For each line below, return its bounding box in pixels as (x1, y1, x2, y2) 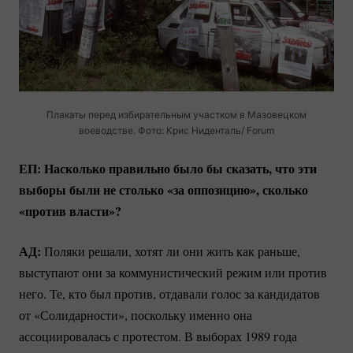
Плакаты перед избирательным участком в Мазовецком (46, 109, 307, 121)
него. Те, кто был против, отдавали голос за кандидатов (19, 285, 320, 303)
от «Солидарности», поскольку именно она (19, 307, 252, 324)
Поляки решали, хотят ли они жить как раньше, (41, 243, 300, 260)
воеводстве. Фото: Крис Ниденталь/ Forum (78, 124, 274, 137)
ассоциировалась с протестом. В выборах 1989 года (19, 328, 297, 345)
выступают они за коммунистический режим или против (19, 264, 327, 281)
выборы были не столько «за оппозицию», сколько (19, 180, 308, 199)
